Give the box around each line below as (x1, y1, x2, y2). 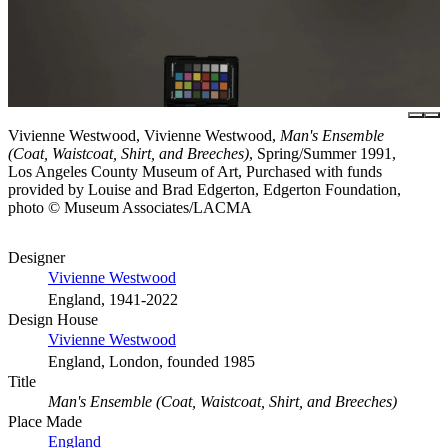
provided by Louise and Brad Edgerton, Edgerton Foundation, (8, 180, 401, 198)
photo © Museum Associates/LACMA (8, 198, 252, 216)
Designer (8, 248, 65, 266)
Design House (8, 310, 98, 328)
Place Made (8, 412, 82, 430)
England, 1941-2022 (48, 290, 178, 308)
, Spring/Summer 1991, (249, 144, 396, 162)
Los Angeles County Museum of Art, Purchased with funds (8, 162, 382, 180)
